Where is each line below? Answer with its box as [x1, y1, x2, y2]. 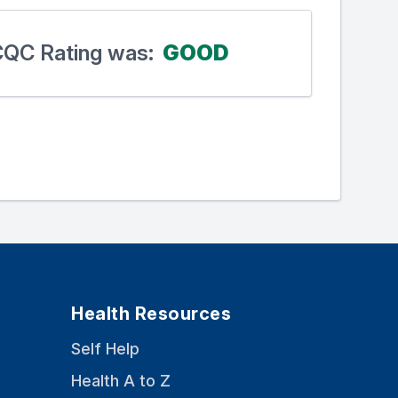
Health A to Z [71, 371, 171, 391]
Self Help [71, 339, 139, 359]
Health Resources [71, 303, 231, 325]
